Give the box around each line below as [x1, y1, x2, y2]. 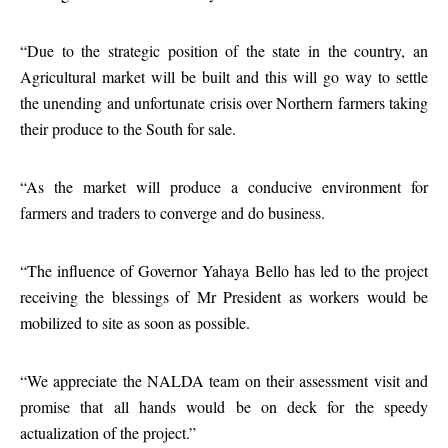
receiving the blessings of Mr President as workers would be [20, 286, 428, 307]
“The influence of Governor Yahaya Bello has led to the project [20, 260, 428, 281]
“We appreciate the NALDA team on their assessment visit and [20, 370, 428, 391]
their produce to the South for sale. [20, 118, 236, 139]
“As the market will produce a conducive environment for [20, 176, 428, 197]
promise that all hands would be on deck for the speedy [20, 396, 428, 417]
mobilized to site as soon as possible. [20, 312, 250, 333]
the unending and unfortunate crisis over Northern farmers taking [20, 92, 428, 113]
